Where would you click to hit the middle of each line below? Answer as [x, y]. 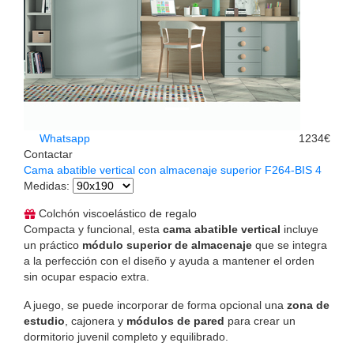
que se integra [290, 245]
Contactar [48, 154]
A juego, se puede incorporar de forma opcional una [155, 305]
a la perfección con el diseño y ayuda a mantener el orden [169, 260]
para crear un [260, 320]
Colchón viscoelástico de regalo [116, 213]
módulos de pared [175, 320]
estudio [44, 320]
